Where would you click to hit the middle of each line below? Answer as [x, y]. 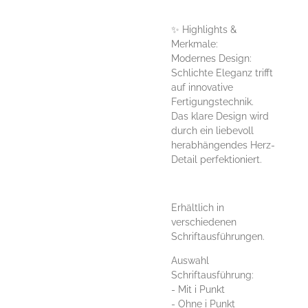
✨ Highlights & [204, 29]
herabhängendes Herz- [223, 145]
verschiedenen [204, 222]
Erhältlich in [198, 207]
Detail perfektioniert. [217, 159]
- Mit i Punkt [198, 289]
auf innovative [202, 87]
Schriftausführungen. [218, 236]
